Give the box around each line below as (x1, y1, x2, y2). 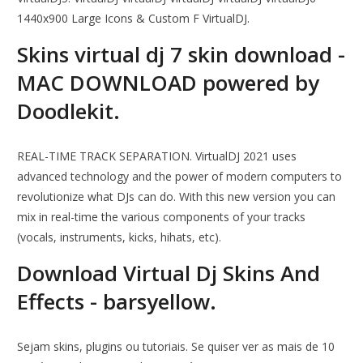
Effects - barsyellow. (17, 287, 217, 317)
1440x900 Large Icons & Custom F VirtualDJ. (17, 11, 250, 27)
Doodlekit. (17, 96, 121, 126)
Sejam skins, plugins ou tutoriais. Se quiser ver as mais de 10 (17, 339, 335, 355)
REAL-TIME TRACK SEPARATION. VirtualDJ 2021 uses (17, 148, 297, 164)
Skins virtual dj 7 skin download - (17, 40, 346, 70)
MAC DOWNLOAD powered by (17, 68, 320, 98)
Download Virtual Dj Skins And (17, 258, 321, 288)
